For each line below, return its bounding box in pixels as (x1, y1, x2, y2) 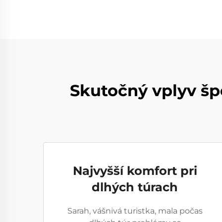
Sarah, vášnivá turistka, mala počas (67, 206, 203, 216)
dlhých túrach (92, 180, 178, 194)
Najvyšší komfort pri (72, 164, 197, 178)
